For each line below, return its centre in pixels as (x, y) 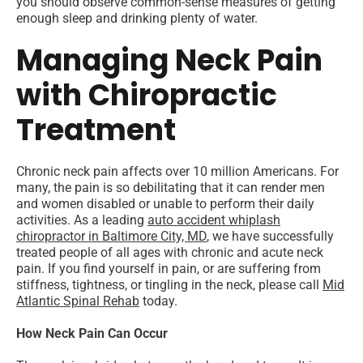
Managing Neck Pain (169, 61)
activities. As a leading (82, 220)
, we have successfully (270, 237)
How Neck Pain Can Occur (92, 334)
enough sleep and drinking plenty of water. (137, 19)
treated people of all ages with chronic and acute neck (170, 253)
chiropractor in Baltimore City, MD (111, 237)
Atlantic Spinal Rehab (78, 301)
